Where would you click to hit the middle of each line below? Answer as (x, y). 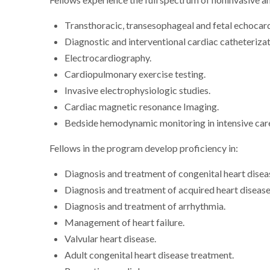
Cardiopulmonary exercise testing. (135, 74)
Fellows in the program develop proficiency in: (144, 149)
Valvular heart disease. (111, 239)
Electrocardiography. (108, 58)
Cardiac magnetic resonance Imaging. (142, 107)
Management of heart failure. (125, 223)
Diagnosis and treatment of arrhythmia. (145, 206)
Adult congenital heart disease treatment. (149, 255)
